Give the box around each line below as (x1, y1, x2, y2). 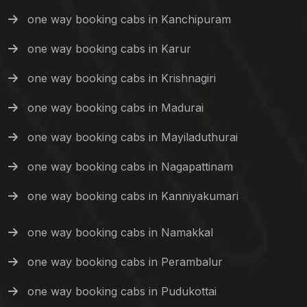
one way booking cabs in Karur (27, 42, 191, 56)
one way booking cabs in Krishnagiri (27, 71, 216, 86)
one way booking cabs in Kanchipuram (27, 12, 231, 27)
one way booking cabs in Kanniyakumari (27, 189, 238, 204)
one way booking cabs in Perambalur (27, 255, 223, 269)
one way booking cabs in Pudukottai (27, 284, 217, 299)
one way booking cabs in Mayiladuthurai (27, 130, 238, 145)
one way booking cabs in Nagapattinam (27, 160, 233, 174)
